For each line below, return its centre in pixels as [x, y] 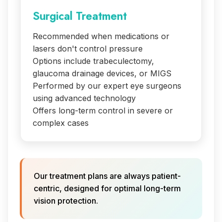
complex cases [61, 123]
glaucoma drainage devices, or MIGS [102, 73]
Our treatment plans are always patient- [107, 176]
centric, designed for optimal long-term [107, 188]
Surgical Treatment [80, 16]
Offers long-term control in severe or [103, 110]
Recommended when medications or [101, 36]
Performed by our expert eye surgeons [107, 85]
